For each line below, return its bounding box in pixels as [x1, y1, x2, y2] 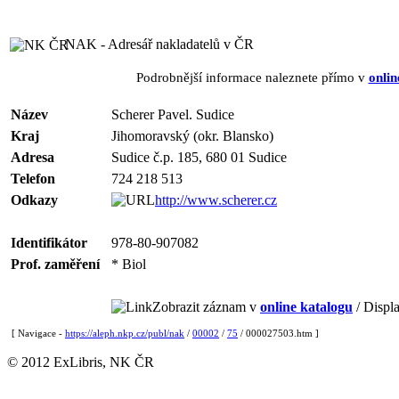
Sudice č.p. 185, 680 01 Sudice [111, 150, 287, 165]
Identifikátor [11, 235, 87, 250]
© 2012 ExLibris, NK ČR [7, 354, 154, 370]
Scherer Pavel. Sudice [111, 107, 234, 122]
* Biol [111, 256, 146, 272]
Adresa [11, 150, 54, 165]
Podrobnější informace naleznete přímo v [135, 69, 369, 85]
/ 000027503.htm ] [238, 328, 319, 338]
